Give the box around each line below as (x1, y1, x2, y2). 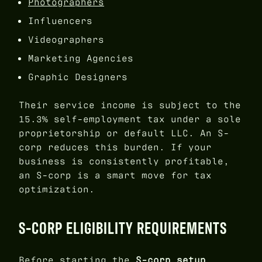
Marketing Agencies (28, 52, 133, 65)
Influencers (28, 15, 92, 27)
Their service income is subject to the (19, 99, 241, 112)
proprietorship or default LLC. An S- (19, 127, 229, 140)
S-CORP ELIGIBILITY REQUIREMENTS (19, 216, 227, 239)
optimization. (19, 183, 95, 196)
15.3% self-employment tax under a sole (19, 113, 241, 126)
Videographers (28, 33, 104, 46)
